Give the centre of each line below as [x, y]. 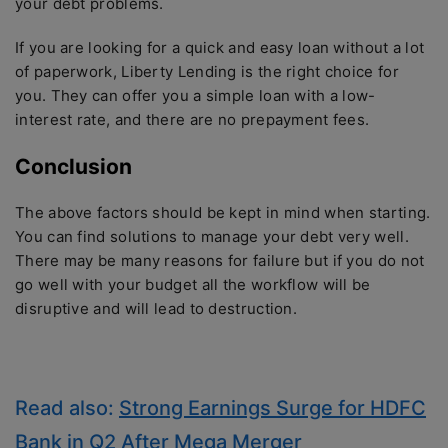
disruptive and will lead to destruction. [156, 308]
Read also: [67, 407]
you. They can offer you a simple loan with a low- [195, 95]
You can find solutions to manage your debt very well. [212, 236]
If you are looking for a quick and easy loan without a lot [220, 47]
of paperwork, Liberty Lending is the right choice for [207, 71]
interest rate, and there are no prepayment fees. [192, 119]
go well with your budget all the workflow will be [193, 284]
